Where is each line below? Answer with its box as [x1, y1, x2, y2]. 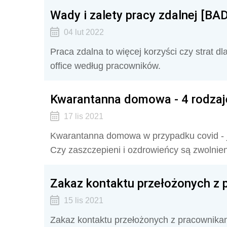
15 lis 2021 [63, 196, 103, 205]
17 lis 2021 [63, 112, 103, 121]
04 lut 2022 [63, 28, 104, 36]
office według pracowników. [50, 61, 161, 71]
